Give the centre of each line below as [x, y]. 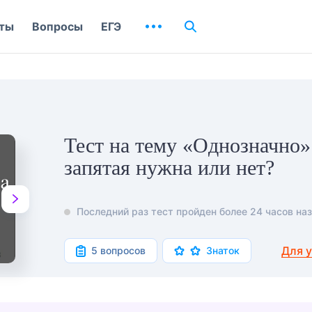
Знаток [223, 251]
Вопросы [57, 26]
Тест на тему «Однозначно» [187, 145]
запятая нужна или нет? [169, 167]
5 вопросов [118, 251]
